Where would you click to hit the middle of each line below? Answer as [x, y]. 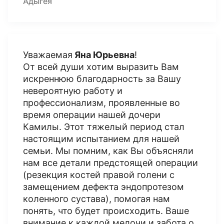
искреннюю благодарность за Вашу [102, 79]
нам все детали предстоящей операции [110, 163]
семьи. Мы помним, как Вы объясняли [108, 151]
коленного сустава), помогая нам [96, 199]
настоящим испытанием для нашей [101, 139]
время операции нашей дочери [92, 115]
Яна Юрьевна [103, 55]
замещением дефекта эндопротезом [103, 187]
